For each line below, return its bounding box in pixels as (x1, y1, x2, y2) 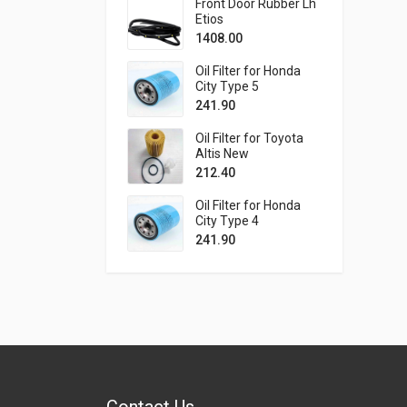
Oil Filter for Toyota (195, 131, 303, 145)
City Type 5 (195, 79, 259, 94)
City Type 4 (195, 213, 259, 228)
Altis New (195, 146, 249, 161)
